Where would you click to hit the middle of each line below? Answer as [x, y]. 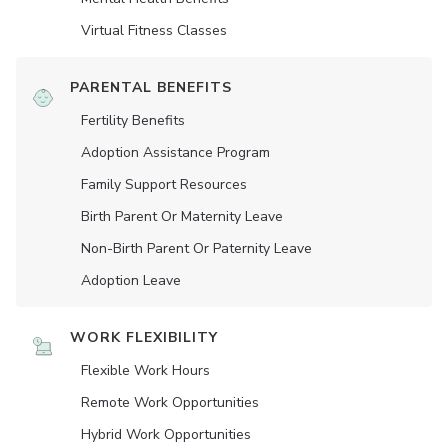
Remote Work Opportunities [170, 403]
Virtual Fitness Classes [154, 31]
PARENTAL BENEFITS [151, 88]
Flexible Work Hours [145, 371]
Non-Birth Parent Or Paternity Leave [196, 249]
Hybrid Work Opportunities [166, 435]
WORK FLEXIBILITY [144, 338]
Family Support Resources [164, 185]
